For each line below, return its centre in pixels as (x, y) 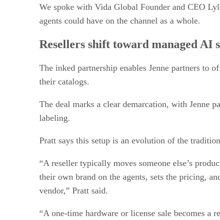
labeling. (55, 118)
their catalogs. (64, 81)
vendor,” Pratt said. (74, 190)
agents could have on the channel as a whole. (120, 20)
